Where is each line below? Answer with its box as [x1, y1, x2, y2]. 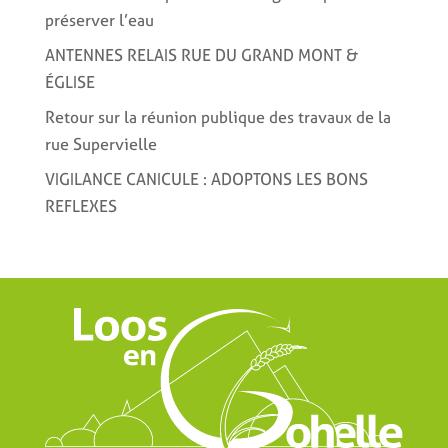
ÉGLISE [44, 70, 95, 93]
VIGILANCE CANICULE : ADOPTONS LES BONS [44, 167, 368, 190]
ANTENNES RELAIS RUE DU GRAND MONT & [44, 43, 358, 66]
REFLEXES [44, 194, 117, 217]
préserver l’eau [44, 8, 154, 31]
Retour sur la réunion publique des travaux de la [44, 105, 391, 128]
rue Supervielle [44, 132, 157, 155]
